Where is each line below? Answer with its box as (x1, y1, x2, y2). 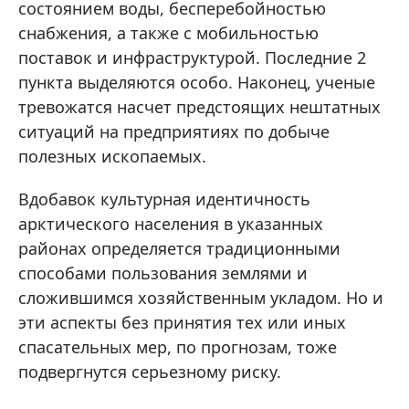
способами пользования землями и (18, 261, 308, 284)
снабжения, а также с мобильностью (18, 21, 319, 44)
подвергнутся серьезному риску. (18, 360, 281, 383)
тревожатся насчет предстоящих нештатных (18, 95, 381, 118)
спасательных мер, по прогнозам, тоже (18, 335, 337, 358)
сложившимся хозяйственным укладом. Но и (18, 286, 383, 309)
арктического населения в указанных (18, 212, 323, 235)
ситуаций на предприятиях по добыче (18, 120, 330, 142)
